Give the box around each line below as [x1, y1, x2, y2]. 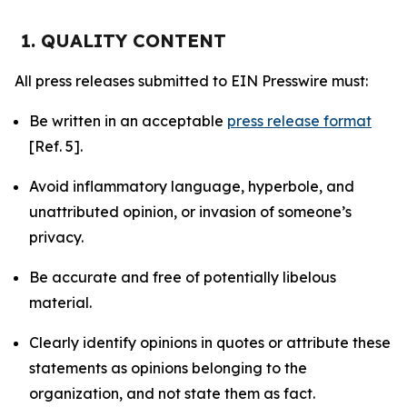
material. [29, 293, 92, 312]
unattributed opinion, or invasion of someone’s [29, 203, 352, 221]
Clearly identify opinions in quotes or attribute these [29, 333, 391, 352]
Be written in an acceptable [29, 112, 227, 130]
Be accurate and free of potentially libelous [29, 268, 336, 286]
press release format [227, 112, 372, 130]
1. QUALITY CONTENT [21, 29, 226, 52]
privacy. [29, 228, 84, 246]
